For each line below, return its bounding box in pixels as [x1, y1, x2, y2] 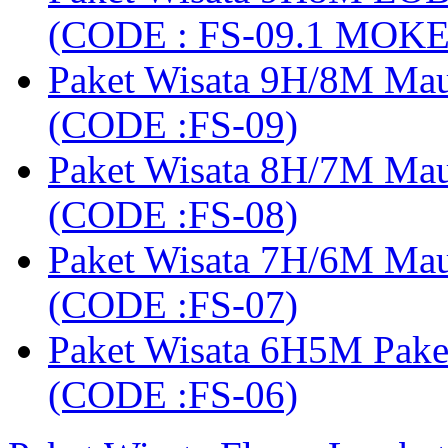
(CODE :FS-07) [48, 283, 298, 327]
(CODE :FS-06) [48, 373, 298, 417]
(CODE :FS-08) [48, 193, 298, 237]
